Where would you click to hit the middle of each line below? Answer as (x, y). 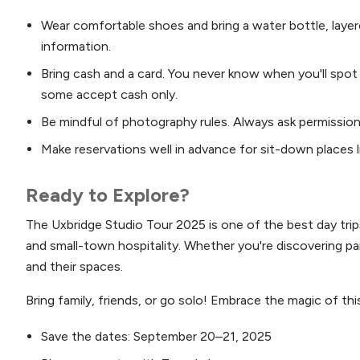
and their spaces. (74, 266)
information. (76, 46)
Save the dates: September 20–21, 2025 (157, 336)
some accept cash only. (110, 94)
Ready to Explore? (108, 194)
